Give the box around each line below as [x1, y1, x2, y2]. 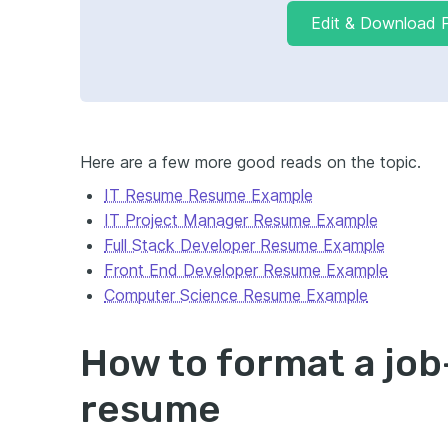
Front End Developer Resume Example [104, 260, 388, 280]
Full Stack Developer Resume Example [104, 235, 385, 255]
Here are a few [80, 152, 190, 172]
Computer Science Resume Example [104, 285, 368, 305]
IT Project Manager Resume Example [104, 210, 378, 230]
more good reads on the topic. [190, 152, 421, 172]
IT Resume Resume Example [104, 185, 313, 205]
